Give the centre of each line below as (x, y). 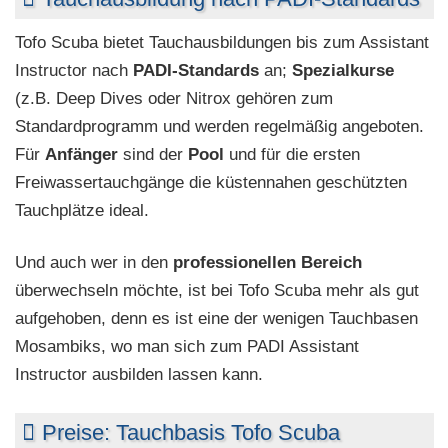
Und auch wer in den (94, 262)
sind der (153, 154)
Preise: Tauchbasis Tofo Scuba (191, 432)
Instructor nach (74, 70)
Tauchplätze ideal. (82, 210)
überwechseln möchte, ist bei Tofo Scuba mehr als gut (217, 290)
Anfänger (81, 154)
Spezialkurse (343, 70)
